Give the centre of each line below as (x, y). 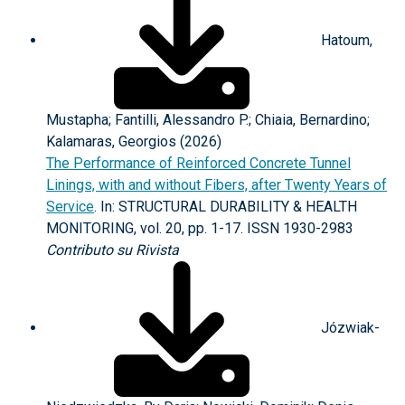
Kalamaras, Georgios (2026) (134, 141)
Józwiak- (349, 328)
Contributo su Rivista (113, 250)
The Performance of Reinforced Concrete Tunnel (199, 163)
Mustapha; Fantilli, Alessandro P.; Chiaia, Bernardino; (208, 120)
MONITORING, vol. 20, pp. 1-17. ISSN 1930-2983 (200, 228)
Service (71, 207)
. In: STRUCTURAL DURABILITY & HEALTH (226, 207)
